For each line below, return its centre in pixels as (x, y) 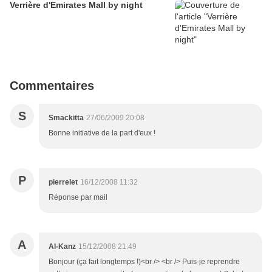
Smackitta (66, 118)
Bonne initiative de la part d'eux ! (102, 133)
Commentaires (52, 86)
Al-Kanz (62, 247)
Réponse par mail (78, 198)
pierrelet (63, 182)
